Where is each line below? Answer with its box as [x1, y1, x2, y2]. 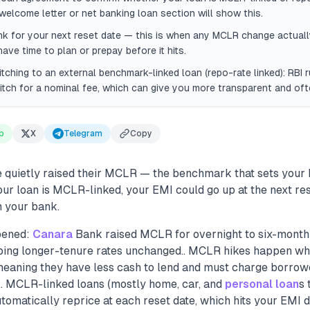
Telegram [64, 129, 102, 138]
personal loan [225, 277, 299, 291]
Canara [33, 228, 73, 241]
